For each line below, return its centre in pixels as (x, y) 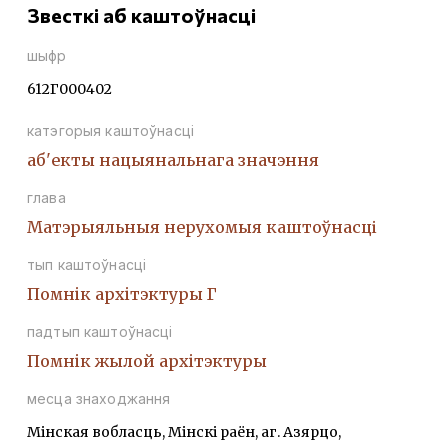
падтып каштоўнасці (100, 332)
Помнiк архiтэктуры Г (122, 294)
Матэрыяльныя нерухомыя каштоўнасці (202, 227)
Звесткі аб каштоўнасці (141, 15)
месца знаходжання (99, 399)
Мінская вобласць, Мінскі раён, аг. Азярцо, (184, 432)
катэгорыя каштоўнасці (110, 131)
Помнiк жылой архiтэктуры (147, 361)
